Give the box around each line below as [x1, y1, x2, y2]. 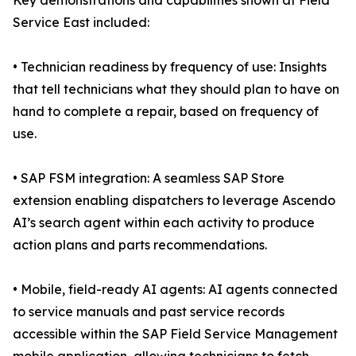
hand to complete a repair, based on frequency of [13, 103, 319, 120]
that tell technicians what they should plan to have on [13, 81, 339, 98]
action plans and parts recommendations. [13, 237, 267, 253]
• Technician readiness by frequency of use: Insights [13, 59, 327, 75]
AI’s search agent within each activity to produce [13, 215, 315, 231]
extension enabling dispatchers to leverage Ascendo [13, 192, 335, 209]
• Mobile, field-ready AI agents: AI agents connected [13, 281, 338, 298]
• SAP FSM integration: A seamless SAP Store [13, 170, 284, 187]
